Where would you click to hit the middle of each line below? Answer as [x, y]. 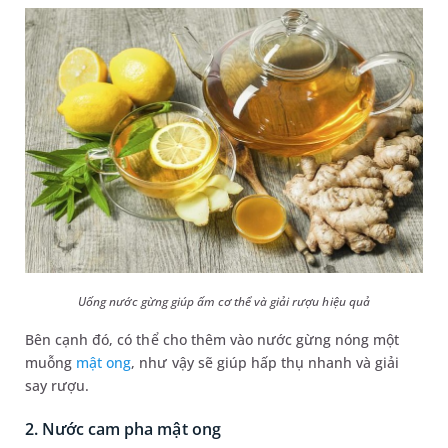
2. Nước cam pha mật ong [123, 429]
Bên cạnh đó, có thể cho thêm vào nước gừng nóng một [212, 340]
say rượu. [57, 386]
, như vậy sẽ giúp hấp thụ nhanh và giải [265, 363]
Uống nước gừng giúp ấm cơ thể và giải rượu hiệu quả [224, 302]
